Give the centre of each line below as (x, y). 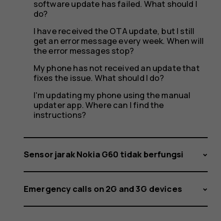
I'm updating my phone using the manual (112, 95)
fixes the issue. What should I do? (98, 77)
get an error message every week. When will (119, 40)
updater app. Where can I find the (99, 105)
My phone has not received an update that (116, 68)
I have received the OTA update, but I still (114, 31)
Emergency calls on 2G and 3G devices (103, 188)
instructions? (60, 114)
